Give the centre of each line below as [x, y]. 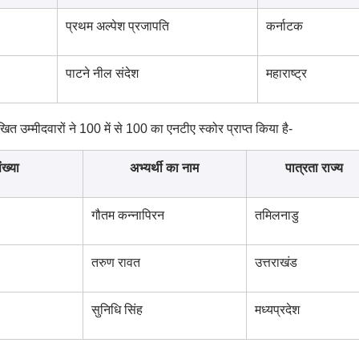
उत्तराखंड [276, 262]
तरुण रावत [115, 262]
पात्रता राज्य [314, 168]
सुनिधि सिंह [117, 310]
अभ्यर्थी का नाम [164, 168]
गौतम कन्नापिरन [127, 215]
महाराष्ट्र [286, 73]
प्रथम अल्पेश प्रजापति [117, 26]
